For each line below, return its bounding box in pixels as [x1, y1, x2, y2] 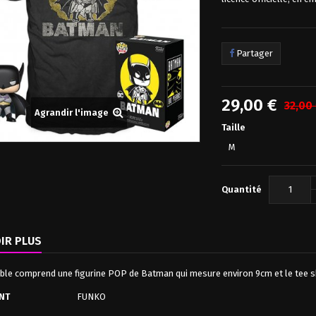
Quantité [221, 183, 262, 195]
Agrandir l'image [34, 107, 109, 119]
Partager [234, 47, 274, 59]
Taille [221, 121, 248, 133]
